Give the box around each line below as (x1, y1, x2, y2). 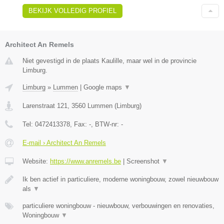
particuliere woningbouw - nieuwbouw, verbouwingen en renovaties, (22, 201, 214, 209)
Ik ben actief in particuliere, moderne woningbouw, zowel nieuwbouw (22, 175, 218, 183)
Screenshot (126, 157, 161, 165)
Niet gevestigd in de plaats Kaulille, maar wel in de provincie (22, 56, 196, 64)
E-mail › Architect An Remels (22, 138, 106, 146)
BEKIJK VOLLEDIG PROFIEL (28, 6, 116, 14)
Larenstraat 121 (22, 101, 67, 109)
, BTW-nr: (91, 120, 121, 128)
